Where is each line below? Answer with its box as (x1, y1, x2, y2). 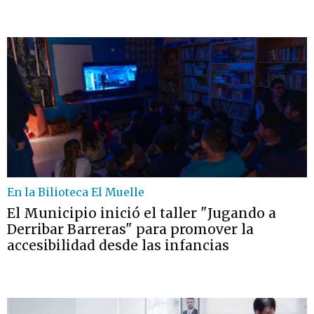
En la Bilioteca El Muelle (7, 185, 144, 199)
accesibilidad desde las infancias (7, 237, 229, 254)
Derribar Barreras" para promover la (7, 221, 254, 238)
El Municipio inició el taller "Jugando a (7, 205, 276, 221)
